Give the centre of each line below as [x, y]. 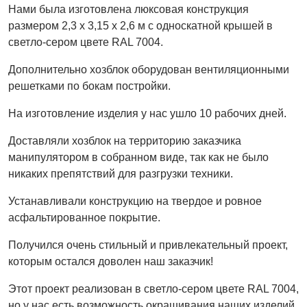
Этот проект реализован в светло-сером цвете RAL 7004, [153, 289]
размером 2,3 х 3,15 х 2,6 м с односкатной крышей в [140, 26]
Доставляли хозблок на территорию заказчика [125, 141]
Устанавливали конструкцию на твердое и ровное [135, 201]
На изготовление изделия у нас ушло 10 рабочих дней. [147, 113]
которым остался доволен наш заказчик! [111, 261]
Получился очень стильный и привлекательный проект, [148, 245]
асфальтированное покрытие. [84, 218]
